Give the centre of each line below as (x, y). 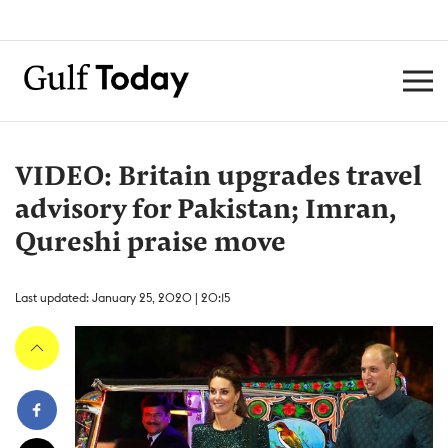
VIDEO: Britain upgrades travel (218, 178)
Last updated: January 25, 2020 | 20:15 (122, 297)
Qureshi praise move (150, 244)
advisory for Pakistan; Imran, (205, 211)
